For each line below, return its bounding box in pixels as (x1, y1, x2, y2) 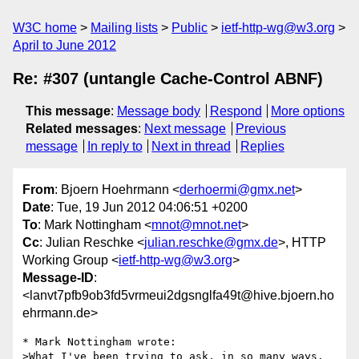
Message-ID (22, 271, 94, 285)
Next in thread (151, 139, 232, 153)
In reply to (87, 139, 143, 153)
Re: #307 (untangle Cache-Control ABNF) (13, 70, 323, 87)
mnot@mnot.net (151, 218, 241, 232)
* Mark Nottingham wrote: (22, 336, 176, 349)
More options (271, 104, 345, 118)
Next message (144, 122, 226, 135)
